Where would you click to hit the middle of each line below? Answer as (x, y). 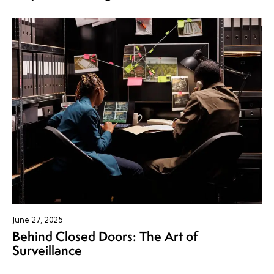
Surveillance (47, 251)
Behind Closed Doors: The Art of (105, 237)
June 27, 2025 (37, 220)
